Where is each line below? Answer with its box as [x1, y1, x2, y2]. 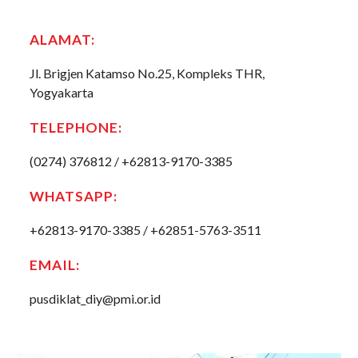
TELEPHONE [30, 119, 119, 136]
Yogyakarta [30, 85, 94, 100]
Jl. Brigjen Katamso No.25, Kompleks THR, [30, 66, 265, 81]
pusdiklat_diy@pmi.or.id [30, 291, 161, 306]
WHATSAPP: [30, 188, 118, 205]
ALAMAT [30, 31, 92, 48]
